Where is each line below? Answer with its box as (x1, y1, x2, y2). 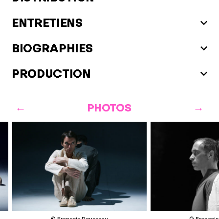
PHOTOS (88, 101, 131, 114)
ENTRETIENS (12, 16, 83, 30)
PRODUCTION (12, 66, 91, 81)
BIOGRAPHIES (12, 41, 93, 55)
